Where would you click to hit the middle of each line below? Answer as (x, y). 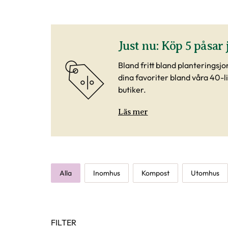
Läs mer (133, 112)
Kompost (155, 173)
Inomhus (107, 173)
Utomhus (205, 173)
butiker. (132, 90)
